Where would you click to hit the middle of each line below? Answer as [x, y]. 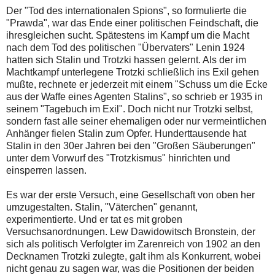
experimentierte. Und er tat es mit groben [94, 220]
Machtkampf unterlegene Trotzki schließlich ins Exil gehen [133, 72]
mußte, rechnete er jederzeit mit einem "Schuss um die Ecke [137, 85]
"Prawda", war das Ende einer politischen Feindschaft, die [132, 23]
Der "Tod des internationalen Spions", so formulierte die [126, 11]
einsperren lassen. [46, 171]
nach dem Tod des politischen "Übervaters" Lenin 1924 [126, 48]
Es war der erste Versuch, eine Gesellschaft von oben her [130, 195]
